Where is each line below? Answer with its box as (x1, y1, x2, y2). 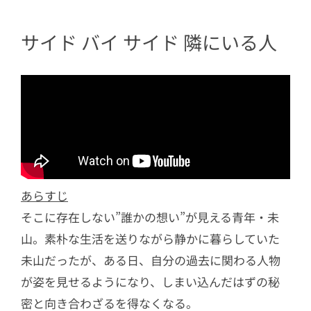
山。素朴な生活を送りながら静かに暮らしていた (21, 229, 280, 247)
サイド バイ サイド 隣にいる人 (21, 28, 277, 56)
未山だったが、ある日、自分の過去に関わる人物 (21, 251, 280, 269)
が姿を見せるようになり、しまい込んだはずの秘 (21, 272, 280, 290)
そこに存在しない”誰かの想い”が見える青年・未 (21, 208, 279, 226)
